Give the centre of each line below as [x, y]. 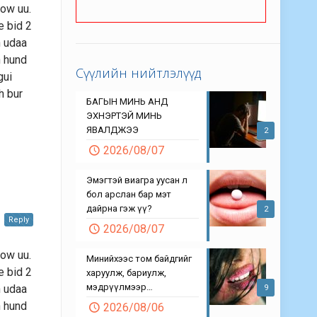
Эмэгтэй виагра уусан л [137, 180]
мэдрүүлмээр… [120, 287]
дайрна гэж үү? [119, 209]
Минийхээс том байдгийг [139, 259]
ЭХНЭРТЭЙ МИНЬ [124, 116]
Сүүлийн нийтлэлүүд [138, 73]
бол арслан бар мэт [129, 195]
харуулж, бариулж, [126, 273]
